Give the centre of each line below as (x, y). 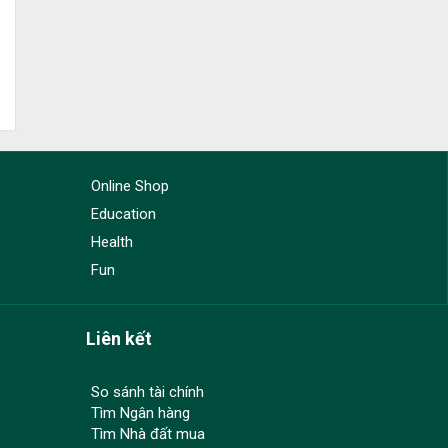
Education (123, 214)
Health (112, 242)
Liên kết (119, 339)
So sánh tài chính (147, 392)
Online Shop (130, 186)
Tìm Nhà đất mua (148, 434)
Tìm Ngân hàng (140, 413)
